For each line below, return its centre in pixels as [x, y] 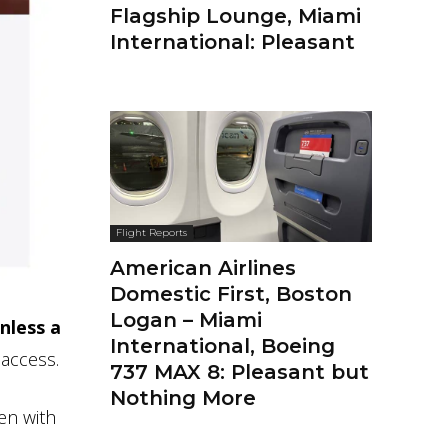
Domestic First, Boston [231, 294]
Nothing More [183, 398]
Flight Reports [151, 233]
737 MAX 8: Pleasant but [239, 372]
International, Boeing [222, 346]
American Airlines [203, 268]
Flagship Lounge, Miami [235, 16]
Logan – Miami [186, 320]
